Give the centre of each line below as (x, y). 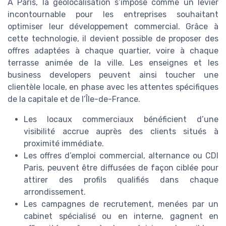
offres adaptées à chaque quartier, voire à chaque (113, 51)
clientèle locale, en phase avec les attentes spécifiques (113, 87)
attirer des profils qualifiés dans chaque (121, 180)
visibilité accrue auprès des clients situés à (121, 132)
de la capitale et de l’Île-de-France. (74, 99)
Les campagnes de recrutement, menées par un (121, 204)
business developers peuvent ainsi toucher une (113, 75)
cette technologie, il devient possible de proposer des (113, 39)
